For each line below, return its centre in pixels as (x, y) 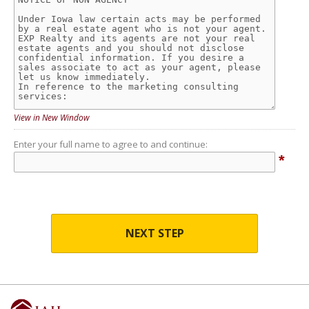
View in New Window (52, 118)
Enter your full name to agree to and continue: (111, 144)
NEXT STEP (154, 233)
